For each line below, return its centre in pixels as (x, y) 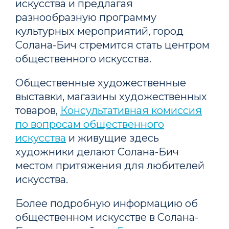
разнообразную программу (86, 17)
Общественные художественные (101, 83)
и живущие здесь (112, 138)
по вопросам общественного (90, 124)
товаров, (38, 110)
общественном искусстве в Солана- (107, 217)
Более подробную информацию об (107, 203)
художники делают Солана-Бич (97, 152)
